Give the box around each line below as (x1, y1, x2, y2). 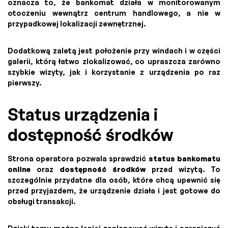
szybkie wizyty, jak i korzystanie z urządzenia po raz (8, 67, 220, 76)
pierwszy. (8, 78, 41, 87)
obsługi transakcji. (8, 196, 75, 206)
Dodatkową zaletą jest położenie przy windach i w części (8, 46, 220, 55)
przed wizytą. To (146, 164, 220, 174)
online (8, 164, 31, 174)
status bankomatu (148, 154, 221, 163)
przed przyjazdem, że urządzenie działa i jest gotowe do (8, 186, 220, 195)
